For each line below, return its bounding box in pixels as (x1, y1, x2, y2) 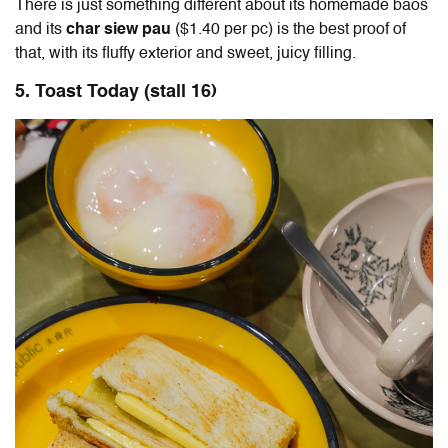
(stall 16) (144, 83, 217, 102)
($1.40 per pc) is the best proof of (175, 22, 406, 39)
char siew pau (66, 22, 175, 39)
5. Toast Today (15, 83, 144, 102)
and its (15, 22, 66, 39)
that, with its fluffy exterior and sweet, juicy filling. (15, 46, 356, 63)
